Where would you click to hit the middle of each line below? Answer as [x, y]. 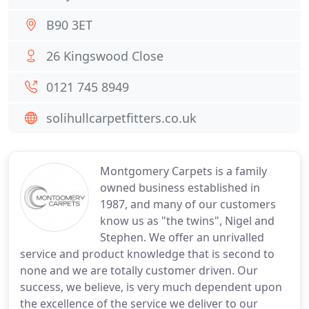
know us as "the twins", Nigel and [187, 221]
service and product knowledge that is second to [147, 254]
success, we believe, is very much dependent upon [151, 287]
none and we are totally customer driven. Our [139, 270]
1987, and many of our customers [188, 204]
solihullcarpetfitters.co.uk [121, 118]
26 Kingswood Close [105, 56]
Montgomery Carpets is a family [183, 171]
